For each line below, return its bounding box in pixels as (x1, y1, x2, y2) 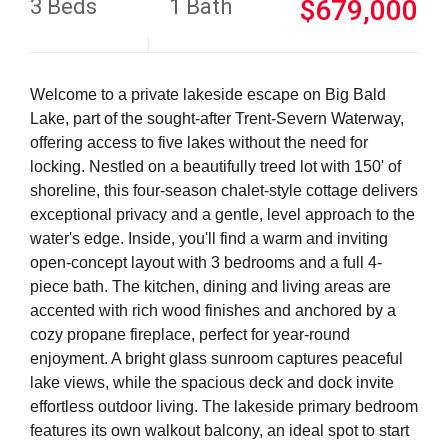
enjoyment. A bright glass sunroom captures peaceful (30, 350, 403, 367)
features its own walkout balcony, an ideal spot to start (30, 422, 409, 439)
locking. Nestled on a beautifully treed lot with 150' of (30, 158, 401, 175)
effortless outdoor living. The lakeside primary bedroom (30, 398, 418, 415)
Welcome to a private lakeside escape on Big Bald (30, 86, 386, 103)
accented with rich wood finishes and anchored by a (30, 302, 396, 319)
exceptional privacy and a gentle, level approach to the (30, 206, 415, 223)
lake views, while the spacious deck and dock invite (30, 374, 394, 391)
